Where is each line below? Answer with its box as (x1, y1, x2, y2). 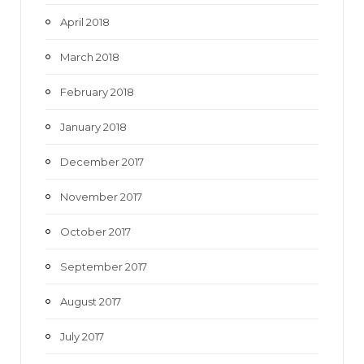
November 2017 (60, 189, 142, 203)
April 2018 (60, 15, 110, 28)
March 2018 (60, 50, 119, 63)
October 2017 (60, 224, 131, 238)
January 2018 (60, 119, 127, 133)
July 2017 (60, 329, 104, 343)
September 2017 (60, 259, 147, 273)
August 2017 (60, 294, 121, 308)
